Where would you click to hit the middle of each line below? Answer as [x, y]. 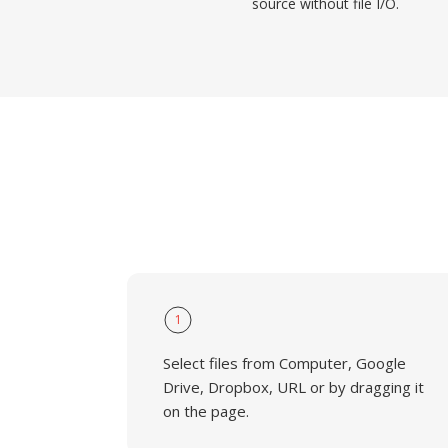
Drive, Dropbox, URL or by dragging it [293, 387]
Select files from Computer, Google [284, 363]
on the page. [206, 411]
